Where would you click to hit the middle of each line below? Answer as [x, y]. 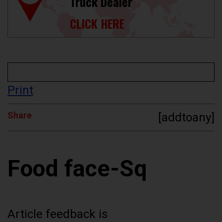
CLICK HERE [97, 23]
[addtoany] [186, 118]
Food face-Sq [77, 169]
